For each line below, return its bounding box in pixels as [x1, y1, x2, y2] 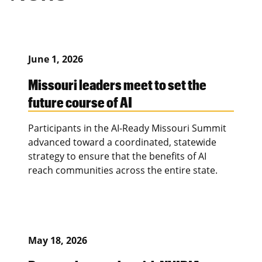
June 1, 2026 [28, 52, 83, 65]
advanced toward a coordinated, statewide [28, 135, 216, 149]
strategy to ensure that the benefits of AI [28, 149, 206, 163]
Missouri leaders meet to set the [28, 75, 206, 93]
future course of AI [28, 92, 132, 111]
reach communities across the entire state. [28, 163, 218, 177]
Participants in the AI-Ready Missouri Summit [28, 121, 226, 135]
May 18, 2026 [28, 233, 87, 247]
